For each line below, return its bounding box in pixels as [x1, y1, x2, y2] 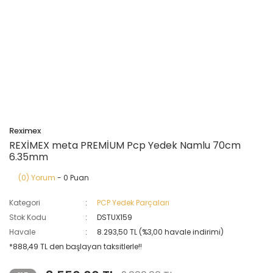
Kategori [9, 197, 40, 208]
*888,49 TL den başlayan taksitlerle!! [9, 241, 142, 252]
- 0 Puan [55, 172, 89, 183]
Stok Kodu [9, 212, 46, 222]
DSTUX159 [97, 212, 133, 222]
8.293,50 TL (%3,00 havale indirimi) [97, 227, 224, 237]
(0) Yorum [18, 172, 55, 183]
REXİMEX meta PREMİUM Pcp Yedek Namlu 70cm [9, 138, 241, 152]
